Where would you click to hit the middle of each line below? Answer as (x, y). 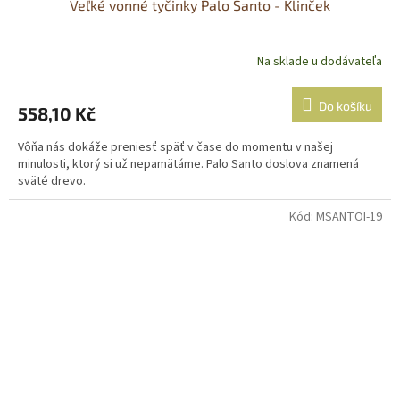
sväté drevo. (52, 182)
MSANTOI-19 (349, 217)
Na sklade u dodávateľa (320, 61)
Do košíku (346, 106)
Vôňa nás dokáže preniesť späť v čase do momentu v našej (175, 148)
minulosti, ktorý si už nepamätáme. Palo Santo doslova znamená (188, 165)
